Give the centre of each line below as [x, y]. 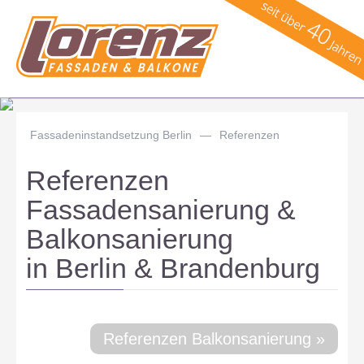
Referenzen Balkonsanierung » [214, 338]
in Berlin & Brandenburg [173, 268]
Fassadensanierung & [161, 209]
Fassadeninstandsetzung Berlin [111, 134]
